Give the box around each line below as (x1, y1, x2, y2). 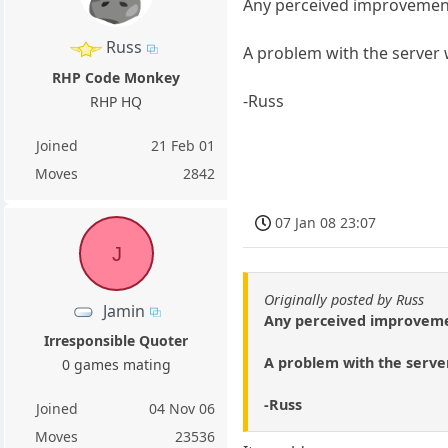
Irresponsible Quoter (44, 330, 189, 350)
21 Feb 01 (151, 135, 216, 155)
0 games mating (61, 354, 171, 374)
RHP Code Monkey (52, 67, 181, 87)
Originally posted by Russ (264, 290, 425, 310)
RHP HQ (90, 91, 143, 111)
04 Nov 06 (149, 398, 216, 418)
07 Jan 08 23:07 (275, 213, 377, 233)
